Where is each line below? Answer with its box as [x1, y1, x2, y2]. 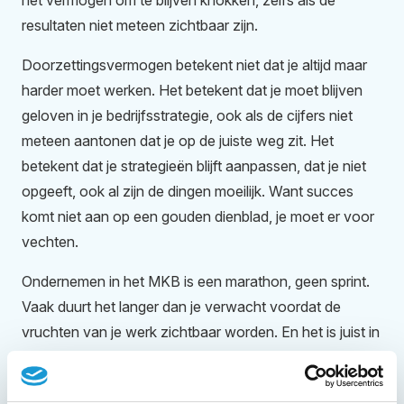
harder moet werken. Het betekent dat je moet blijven [22, 81, 363, 100]
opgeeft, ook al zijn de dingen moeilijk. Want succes [22, 182, 353, 201]
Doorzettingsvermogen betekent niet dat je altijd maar [22, 56, 367, 75]
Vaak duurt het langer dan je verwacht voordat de [22, 298, 341, 317]
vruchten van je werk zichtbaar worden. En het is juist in [22, 323, 380, 342]
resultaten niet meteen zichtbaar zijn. [22, 16, 258, 35]
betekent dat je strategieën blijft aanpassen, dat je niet [22, 157, 366, 176]
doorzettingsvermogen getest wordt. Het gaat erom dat [22, 373, 380, 392]
